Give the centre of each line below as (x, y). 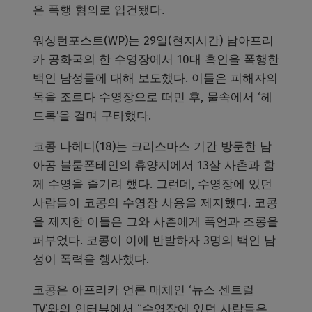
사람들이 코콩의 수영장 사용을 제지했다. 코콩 (155, 203)
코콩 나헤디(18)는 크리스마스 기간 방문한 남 (152, 147)
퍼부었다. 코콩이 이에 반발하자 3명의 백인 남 (154, 241)
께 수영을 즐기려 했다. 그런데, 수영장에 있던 (153, 185)
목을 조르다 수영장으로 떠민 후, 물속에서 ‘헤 (153, 97)
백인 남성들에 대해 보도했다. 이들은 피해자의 (155, 79)
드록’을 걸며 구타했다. (92, 116)
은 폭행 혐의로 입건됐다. (99, 10)
